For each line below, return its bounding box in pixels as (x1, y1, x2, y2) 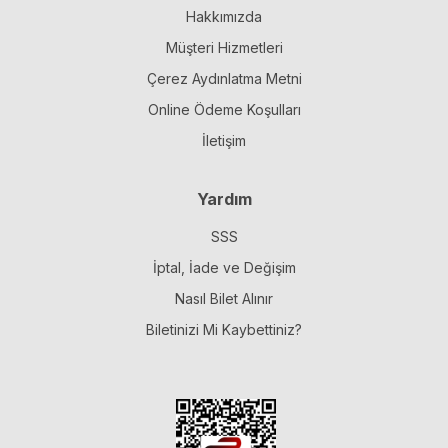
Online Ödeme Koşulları (147, 101, 301, 119)
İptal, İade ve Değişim (152, 259, 296, 277)
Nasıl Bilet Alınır (175, 290, 273, 308)
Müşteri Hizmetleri (165, 39, 283, 57)
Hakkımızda (186, 8, 262, 26)
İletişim (202, 132, 246, 150)
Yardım (196, 189, 252, 210)
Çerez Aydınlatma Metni (146, 70, 302, 88)
